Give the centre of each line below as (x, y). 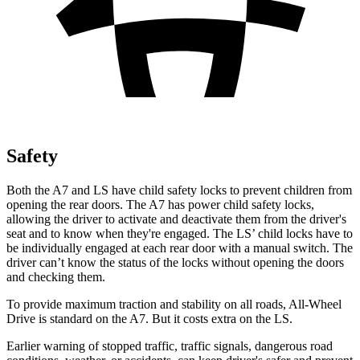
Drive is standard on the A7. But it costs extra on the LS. (149, 318)
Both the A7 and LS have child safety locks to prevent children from (179, 190)
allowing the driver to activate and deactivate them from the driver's (176, 219)
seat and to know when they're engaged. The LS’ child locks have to (180, 233)
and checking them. (56, 276)
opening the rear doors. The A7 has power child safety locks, (160, 204)
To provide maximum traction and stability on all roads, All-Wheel (174, 304)
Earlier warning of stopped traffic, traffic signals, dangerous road (170, 346)
